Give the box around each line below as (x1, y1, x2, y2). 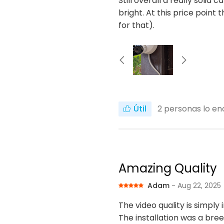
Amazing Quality (118, 160, 217, 177)
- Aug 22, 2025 (171, 180, 221, 190)
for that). (118, 19, 154, 31)
